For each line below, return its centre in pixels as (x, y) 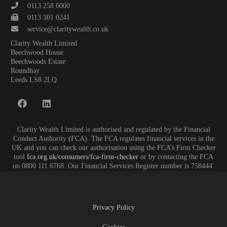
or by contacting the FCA (176, 157)
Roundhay (25, 71)
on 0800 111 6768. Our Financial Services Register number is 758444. (113, 166)
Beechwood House (37, 53)
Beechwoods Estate (38, 62)
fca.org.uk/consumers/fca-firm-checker (83, 157)
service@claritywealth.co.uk (68, 29)
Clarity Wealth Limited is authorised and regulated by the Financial (113, 130)
